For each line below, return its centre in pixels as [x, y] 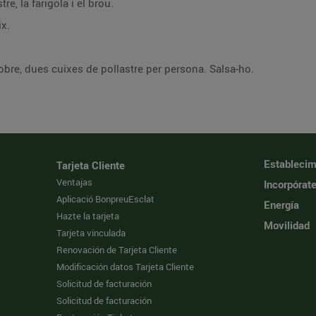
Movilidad [286, 225]
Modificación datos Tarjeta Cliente [126, 267]
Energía [281, 205]
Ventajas [75, 182]
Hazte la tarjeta [88, 216]
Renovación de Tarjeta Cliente [117, 250]
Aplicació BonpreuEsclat [106, 199]
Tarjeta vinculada [91, 233]
